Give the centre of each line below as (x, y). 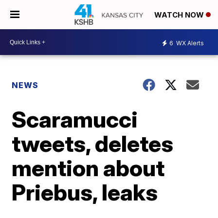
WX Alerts (189, 43)
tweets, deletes (93, 144)
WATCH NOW (180, 15)
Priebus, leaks (85, 192)
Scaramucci (75, 119)
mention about (88, 168)
